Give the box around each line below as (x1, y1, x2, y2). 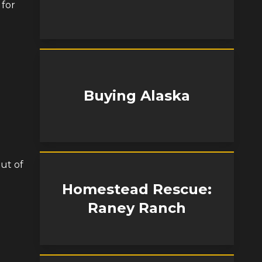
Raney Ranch (88, 199, 186, 216)
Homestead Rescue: (62, 181, 212, 198)
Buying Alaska (84, 87, 190, 104)
